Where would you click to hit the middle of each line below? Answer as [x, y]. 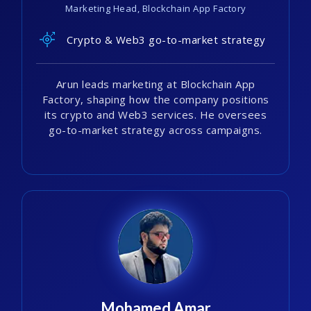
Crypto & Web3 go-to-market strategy [166, 39]
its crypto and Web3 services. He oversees [155, 115]
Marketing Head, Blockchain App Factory [155, 9]
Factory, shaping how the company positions [155, 100]
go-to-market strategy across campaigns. [155, 130]
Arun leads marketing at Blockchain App [155, 84]
